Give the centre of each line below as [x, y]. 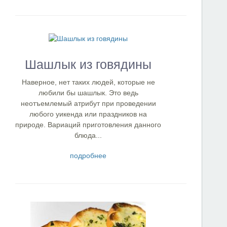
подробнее [88, 156]
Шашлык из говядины [88, 64]
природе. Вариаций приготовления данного [88, 125]
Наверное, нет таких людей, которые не [88, 82]
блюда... [88, 135]
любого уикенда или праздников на [88, 114]
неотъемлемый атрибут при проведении [88, 103]
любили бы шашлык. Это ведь [88, 93]
